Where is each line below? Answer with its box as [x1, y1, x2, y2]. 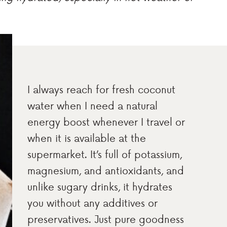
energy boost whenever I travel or [27, 115, 185, 129]
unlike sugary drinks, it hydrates [27, 179, 173, 194]
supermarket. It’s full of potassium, [27, 147, 182, 162]
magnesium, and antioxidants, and [27, 163, 184, 178]
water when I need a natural [27, 98, 158, 113]
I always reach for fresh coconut [27, 82, 176, 97]
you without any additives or [27, 196, 158, 210]
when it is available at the [27, 131, 146, 145]
